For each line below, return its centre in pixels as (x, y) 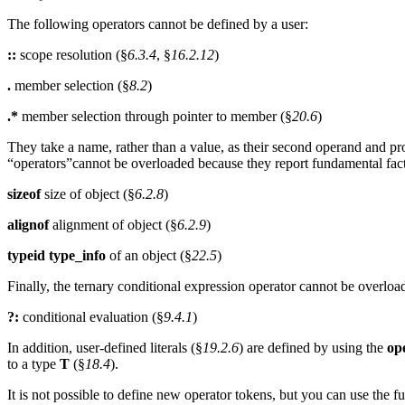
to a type (33, 364)
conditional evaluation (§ (91, 317)
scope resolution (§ (72, 55)
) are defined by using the (313, 348)
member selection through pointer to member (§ (155, 117)
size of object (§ (88, 194)
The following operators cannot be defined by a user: (158, 24)
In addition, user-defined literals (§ (105, 348)
